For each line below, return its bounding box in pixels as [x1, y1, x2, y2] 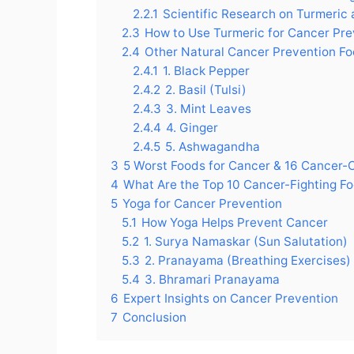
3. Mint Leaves [166, 101, 251, 117]
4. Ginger [166, 120, 218, 136]
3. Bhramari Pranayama [145, 272, 280, 288]
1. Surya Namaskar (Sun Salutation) [144, 234, 348, 250]
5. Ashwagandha [165, 139, 260, 155]
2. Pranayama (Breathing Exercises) [145, 253, 351, 269]
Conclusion [122, 310, 186, 326]
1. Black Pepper [163, 63, 250, 79]
